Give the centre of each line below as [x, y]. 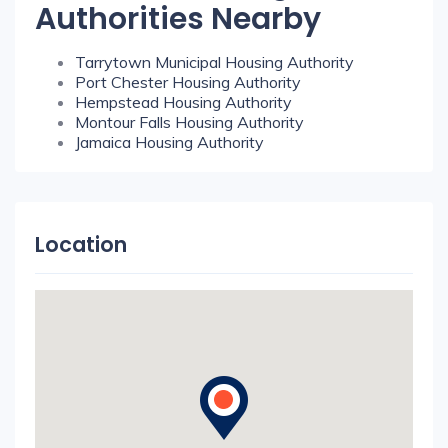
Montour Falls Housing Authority [189, 122]
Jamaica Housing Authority [169, 142]
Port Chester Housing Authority [188, 82]
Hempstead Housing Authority [183, 102]
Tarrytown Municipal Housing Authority [214, 62]
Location [81, 244]
